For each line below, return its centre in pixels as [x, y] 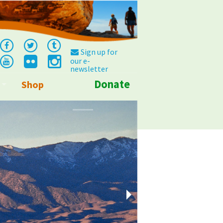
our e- [80, 61]
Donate [112, 84]
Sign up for [98, 52]
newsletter [89, 69]
